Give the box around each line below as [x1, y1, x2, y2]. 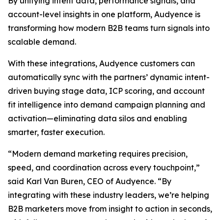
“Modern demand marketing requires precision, [8, 149, 188, 159]
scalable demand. [8, 37, 76, 47]
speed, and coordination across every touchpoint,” [8, 163, 200, 172]
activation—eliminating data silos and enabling [8, 113, 187, 123]
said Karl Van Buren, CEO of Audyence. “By [8, 176, 171, 186]
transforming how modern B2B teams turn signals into [8, 23, 210, 33]
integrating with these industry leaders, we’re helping [8, 190, 209, 200]
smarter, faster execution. [8, 127, 105, 137]
